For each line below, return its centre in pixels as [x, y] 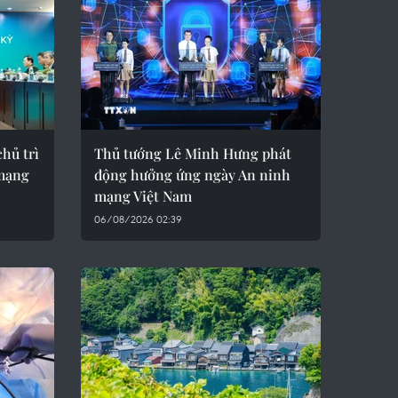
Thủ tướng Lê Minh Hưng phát [193, 153]
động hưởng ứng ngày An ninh [192, 175]
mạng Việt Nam [143, 196]
